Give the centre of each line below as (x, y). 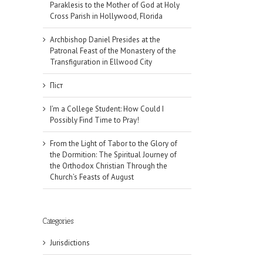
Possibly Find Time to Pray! (95, 120)
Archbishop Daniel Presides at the (105, 40)
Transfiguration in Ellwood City (101, 62)
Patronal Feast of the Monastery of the (113, 51)
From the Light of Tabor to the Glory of (114, 144)
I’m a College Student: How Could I (107, 109)
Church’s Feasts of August (92, 177)
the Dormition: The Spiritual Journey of (113, 155)
